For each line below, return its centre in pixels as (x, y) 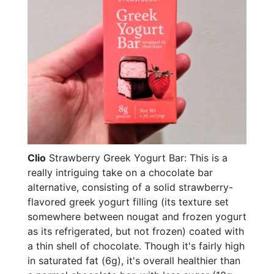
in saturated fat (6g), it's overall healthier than (134, 260)
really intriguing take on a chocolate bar (120, 172)
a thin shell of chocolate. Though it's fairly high (136, 246)
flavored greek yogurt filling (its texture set (128, 202)
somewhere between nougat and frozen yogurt (137, 216)
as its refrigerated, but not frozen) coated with (136, 231)
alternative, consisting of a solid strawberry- (130, 187)
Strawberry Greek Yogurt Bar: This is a (137, 157)
